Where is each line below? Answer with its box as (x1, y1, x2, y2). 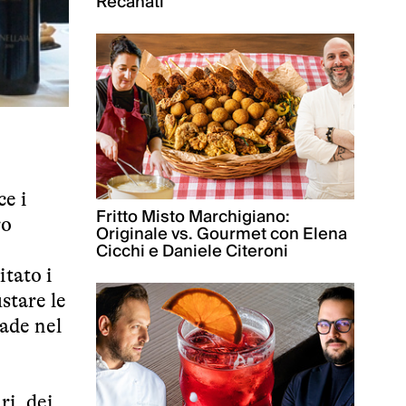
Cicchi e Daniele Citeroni (96, 237, 288, 266)
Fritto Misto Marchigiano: (96, 203, 290, 232)
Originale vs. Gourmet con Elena (96, 220, 347, 249)
